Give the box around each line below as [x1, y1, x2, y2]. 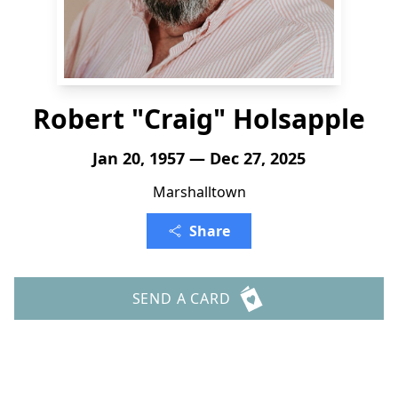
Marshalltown [152, 182, 246, 202]
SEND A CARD [131, 289, 231, 308]
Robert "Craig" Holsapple [33, 100, 365, 137]
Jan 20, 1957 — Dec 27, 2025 [92, 147, 306, 169]
